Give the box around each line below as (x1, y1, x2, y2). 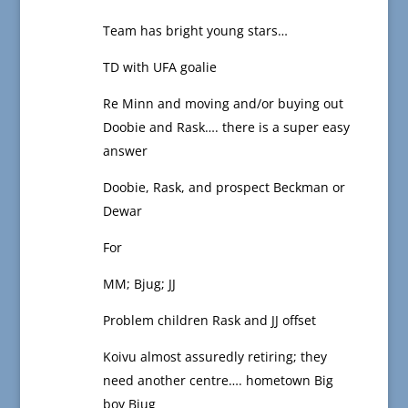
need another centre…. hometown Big (102, 372, 333, 390)
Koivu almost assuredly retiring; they (102, 348, 327, 366)
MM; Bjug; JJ (102, 275, 176, 293)
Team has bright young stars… (102, 22, 288, 40)
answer (102, 142, 148, 160)
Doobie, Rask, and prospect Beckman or (102, 178, 345, 197)
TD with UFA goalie (102, 58, 217, 76)
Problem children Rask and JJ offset (102, 311, 316, 330)
